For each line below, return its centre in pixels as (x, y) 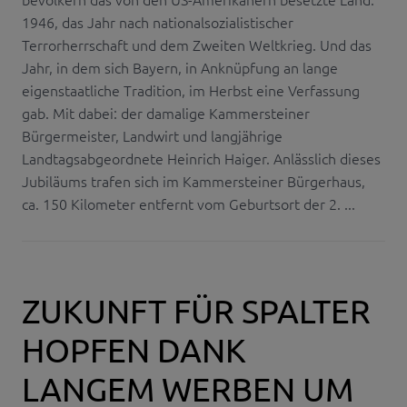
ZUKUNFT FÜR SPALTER (196, 310)
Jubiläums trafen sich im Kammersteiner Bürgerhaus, (194, 180)
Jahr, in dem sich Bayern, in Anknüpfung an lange (180, 67)
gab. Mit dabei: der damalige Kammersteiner (166, 112)
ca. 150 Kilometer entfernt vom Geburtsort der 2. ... (189, 203)
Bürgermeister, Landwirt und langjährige (152, 135)
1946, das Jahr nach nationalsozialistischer (158, 21)
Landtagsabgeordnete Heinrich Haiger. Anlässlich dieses (201, 158)
